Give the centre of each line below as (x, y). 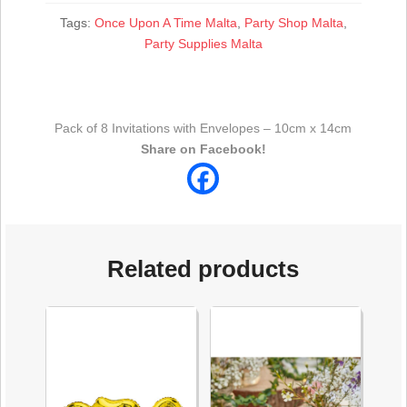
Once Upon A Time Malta (165, 23)
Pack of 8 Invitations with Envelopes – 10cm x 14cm (203, 129)
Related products (203, 269)
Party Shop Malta (293, 23)
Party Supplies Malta (203, 44)
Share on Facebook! (203, 149)
